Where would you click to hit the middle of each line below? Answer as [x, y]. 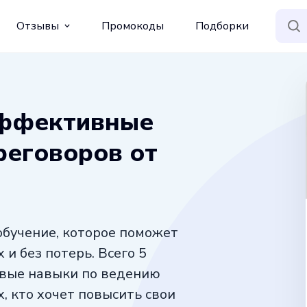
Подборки [222, 26]
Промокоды [133, 26]
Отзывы [38, 26]
